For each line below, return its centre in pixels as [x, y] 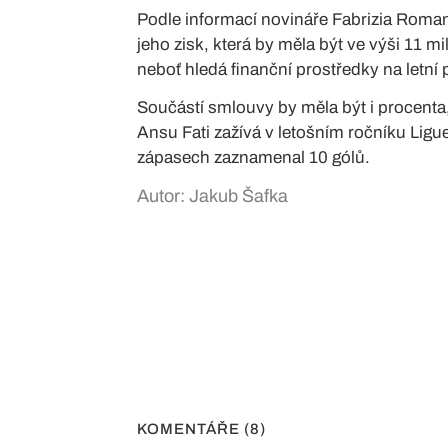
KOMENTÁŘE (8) [201, 429]
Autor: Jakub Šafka [212, 196]
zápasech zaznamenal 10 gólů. [255, 157]
